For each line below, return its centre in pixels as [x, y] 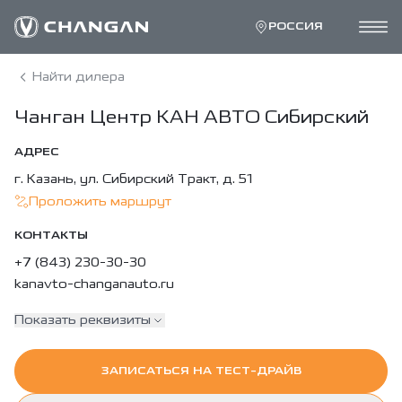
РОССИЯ [296, 26]
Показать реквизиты [83, 320]
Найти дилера [79, 77]
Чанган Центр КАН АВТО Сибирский [192, 117]
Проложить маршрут [100, 201]
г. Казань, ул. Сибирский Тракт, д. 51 [133, 179]
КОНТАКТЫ [51, 236]
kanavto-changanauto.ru [94, 284]
